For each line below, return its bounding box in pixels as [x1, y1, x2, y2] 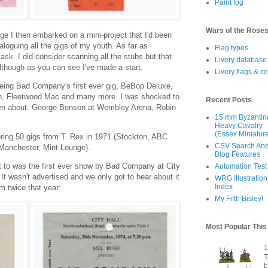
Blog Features [215, 150, 260, 159]
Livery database [215, 56, 267, 65]
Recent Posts [206, 96, 252, 105]
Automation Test [215, 162, 267, 171]
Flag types [215, 44, 248, 53]
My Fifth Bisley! [215, 194, 263, 203]
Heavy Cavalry [215, 121, 263, 130]
